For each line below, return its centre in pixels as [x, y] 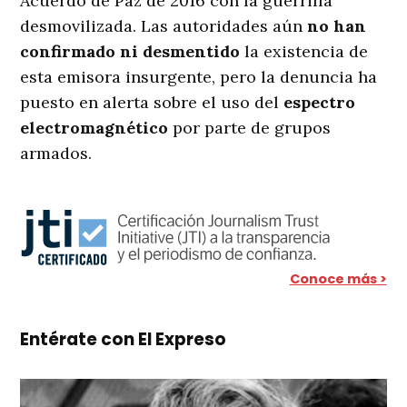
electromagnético [94, 128]
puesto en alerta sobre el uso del [152, 103]
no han [335, 26]
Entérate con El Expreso [124, 340]
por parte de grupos [250, 128]
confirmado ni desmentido [130, 52]
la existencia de [304, 52]
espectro [320, 103]
